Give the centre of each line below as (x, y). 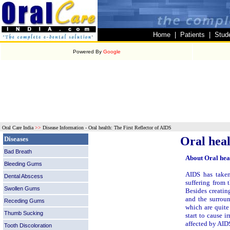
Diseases (16, 139)
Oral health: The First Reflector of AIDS (130, 128)
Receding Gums (24, 201)
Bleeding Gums (23, 164)
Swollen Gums (22, 188)
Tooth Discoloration (28, 225)
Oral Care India (18, 128)
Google (112, 52)
